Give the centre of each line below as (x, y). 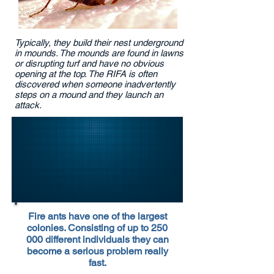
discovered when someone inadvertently (95, 84)
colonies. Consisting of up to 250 (97, 228)
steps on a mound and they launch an (89, 94)
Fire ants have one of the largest (97, 216)
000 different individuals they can (97, 239)
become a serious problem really (97, 251)
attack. (29, 105)
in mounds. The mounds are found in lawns (99, 53)
